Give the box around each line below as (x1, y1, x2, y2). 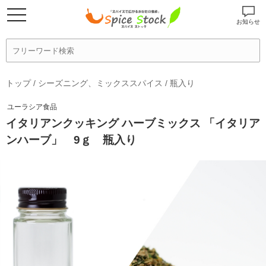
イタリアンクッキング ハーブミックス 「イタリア (6, 117, 260, 129)
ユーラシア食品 (7, 103, 57, 111)
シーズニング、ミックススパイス (38, 78, 163, 88)
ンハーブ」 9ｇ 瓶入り (6, 134, 137, 146)
